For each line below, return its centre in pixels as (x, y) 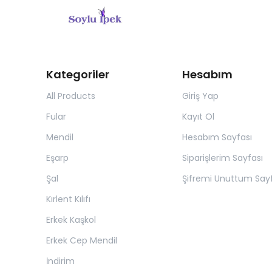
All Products (71, 96)
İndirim (60, 261)
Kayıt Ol (198, 117)
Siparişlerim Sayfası (222, 158)
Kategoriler (78, 75)
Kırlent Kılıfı (68, 199)
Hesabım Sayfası (217, 138)
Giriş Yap (200, 96)
